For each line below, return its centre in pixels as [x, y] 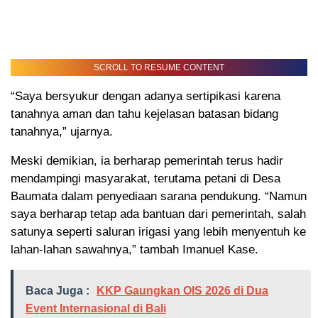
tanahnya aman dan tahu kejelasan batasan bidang [144, 114]
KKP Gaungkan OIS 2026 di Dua [182, 291]
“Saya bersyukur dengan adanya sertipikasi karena [146, 97]
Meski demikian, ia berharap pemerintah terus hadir [147, 161]
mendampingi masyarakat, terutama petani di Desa [146, 179]
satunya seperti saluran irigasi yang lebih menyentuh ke [158, 232]
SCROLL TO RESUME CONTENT [159, 68]
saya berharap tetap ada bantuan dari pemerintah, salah [158, 214]
